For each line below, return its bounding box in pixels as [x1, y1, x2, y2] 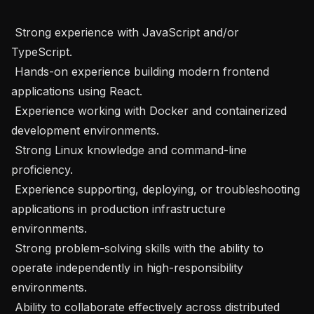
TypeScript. [11, 44, 72, 59]
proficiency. [11, 162, 73, 177]
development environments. [11, 123, 159, 137]
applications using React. [11, 83, 142, 98]
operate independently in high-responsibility [11, 260, 243, 275]
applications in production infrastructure [11, 201, 226, 216]
